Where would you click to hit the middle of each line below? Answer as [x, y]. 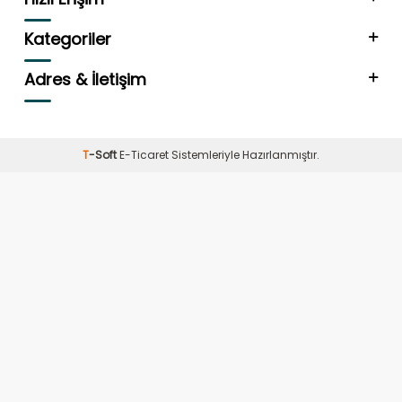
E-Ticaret [144, 154]
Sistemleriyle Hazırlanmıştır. [244, 154]
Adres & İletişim [85, 79]
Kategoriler [68, 39]
